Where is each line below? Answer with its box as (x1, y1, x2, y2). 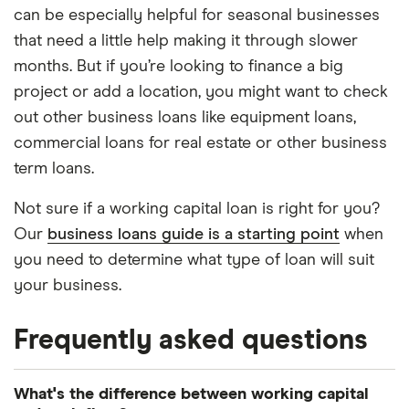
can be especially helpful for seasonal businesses (14, 7, 380, 24)
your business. (14, 278, 121, 294)
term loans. (14, 161, 94, 177)
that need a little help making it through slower (14, 33, 358, 49)
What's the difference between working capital (14, 386, 369, 403)
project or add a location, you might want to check (14, 84, 388, 100)
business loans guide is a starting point (47, 226, 340, 243)
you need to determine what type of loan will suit (14, 252, 374, 268)
